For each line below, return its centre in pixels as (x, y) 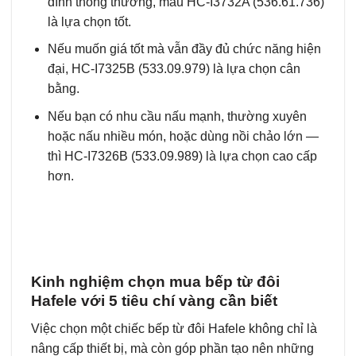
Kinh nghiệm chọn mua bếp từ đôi (155, 282)
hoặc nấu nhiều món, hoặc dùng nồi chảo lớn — (183, 136)
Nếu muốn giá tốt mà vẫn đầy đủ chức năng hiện (184, 49)
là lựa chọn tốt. (89, 21)
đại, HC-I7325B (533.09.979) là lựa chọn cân (174, 69)
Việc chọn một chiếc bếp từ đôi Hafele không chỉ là (174, 328)
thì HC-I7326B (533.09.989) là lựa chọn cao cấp (182, 156)
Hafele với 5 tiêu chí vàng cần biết (154, 301)
